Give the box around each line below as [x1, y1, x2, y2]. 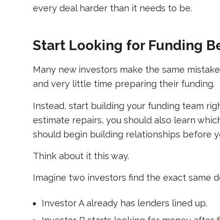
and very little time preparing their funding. [33, 79, 215, 89]
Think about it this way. [33, 150, 129, 161]
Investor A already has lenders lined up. [42, 198, 207, 209]
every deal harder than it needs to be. [33, 3, 192, 14]
